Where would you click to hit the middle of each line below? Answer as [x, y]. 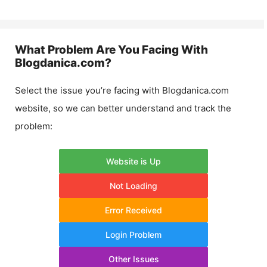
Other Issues [133, 259]
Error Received [133, 210]
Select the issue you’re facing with [89, 90]
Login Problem [133, 234]
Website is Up [133, 161]
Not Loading [133, 185]
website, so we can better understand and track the [123, 108]
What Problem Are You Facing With [111, 50]
